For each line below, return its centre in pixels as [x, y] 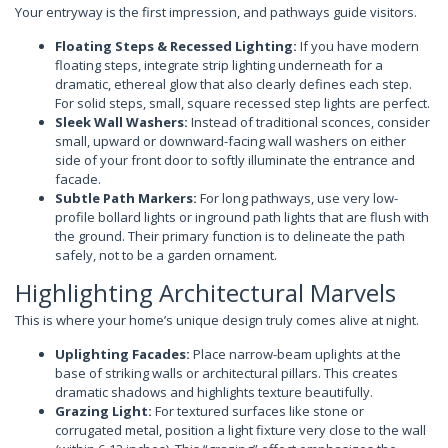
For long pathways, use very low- [297, 197]
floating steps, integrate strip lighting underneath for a [219, 64]
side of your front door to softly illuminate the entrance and [235, 159]
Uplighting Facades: [122, 353]
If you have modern [358, 45]
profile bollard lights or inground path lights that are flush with [242, 216]
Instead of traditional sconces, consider [309, 121]
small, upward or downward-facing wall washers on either [230, 140]
